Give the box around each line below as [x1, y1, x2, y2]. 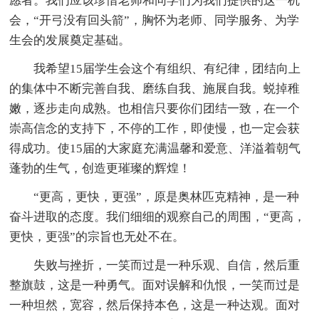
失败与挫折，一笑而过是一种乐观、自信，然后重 [33, 258, 300, 273]
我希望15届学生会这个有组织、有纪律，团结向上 [33, 62, 301, 76]
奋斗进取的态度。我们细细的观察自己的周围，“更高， [9, 210, 306, 224]
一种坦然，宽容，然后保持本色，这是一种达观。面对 [9, 298, 300, 313]
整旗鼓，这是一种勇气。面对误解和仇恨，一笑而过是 [9, 278, 300, 293]
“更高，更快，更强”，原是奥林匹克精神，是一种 [33, 190, 300, 204]
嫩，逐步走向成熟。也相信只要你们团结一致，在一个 [9, 102, 300, 116]
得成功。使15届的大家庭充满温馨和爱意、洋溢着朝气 [9, 142, 301, 156]
